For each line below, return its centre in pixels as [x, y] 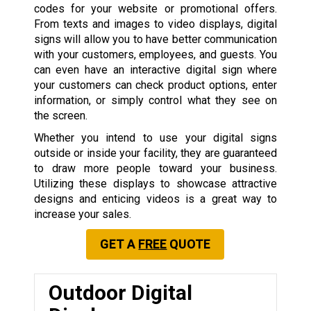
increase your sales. [82, 214]
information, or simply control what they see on [155, 100]
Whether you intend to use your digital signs [155, 137]
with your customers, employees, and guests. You [155, 54]
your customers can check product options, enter [155, 85]
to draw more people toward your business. [155, 168]
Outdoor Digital [120, 292]
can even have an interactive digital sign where [155, 69]
